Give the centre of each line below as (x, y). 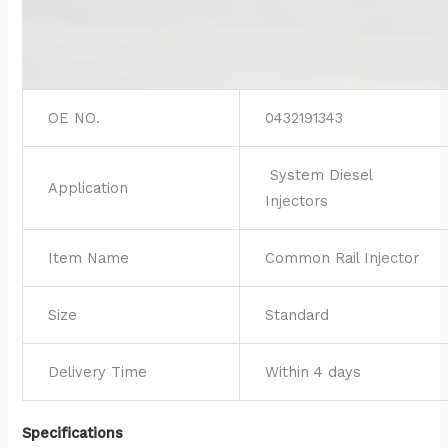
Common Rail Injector (342, 258)
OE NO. (74, 118)
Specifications (73, 433)
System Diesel (319, 175)
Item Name (89, 258)
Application (88, 188)
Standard (297, 315)
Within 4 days (313, 372)
